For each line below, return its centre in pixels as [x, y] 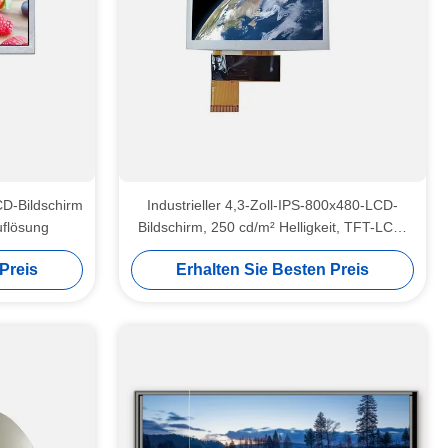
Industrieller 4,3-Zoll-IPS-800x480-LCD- [272, 205]
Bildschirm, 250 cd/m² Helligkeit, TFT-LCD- [272, 227]
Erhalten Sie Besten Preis [272, 269]
